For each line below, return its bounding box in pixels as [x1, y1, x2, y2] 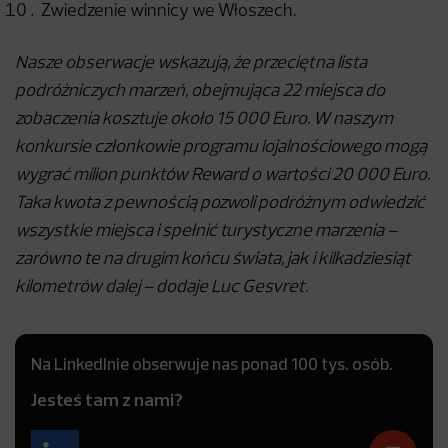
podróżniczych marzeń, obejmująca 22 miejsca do [15, 83, 385, 100]
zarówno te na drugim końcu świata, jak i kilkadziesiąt [15, 251, 411, 268]
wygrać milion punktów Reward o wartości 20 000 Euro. [15, 167, 430, 184]
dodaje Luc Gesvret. [156, 279, 308, 296]
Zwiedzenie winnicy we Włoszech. [41, 3, 296, 20]
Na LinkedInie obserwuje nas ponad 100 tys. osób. [31, 353, 393, 374]
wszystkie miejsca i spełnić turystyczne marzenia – [15, 223, 397, 240]
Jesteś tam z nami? [31, 388, 183, 411]
